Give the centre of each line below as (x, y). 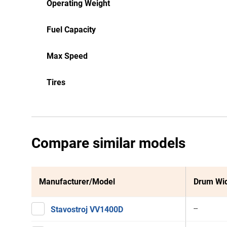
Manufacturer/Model (77, 182)
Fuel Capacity (71, 30)
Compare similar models (108, 143)
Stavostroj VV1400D (87, 210)
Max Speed (67, 56)
